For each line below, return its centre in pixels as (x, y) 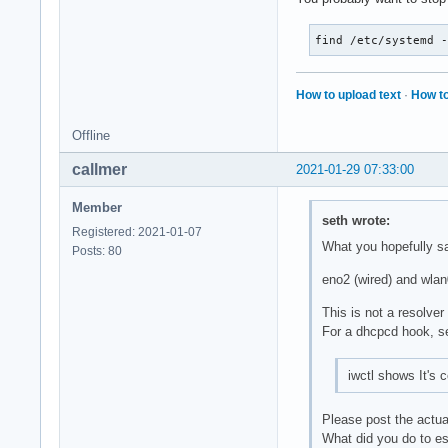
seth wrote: (355, 221)
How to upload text (348, 94)
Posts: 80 (97, 250)
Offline (91, 135)
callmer (99, 169)
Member (97, 207)
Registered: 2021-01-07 (137, 231)
